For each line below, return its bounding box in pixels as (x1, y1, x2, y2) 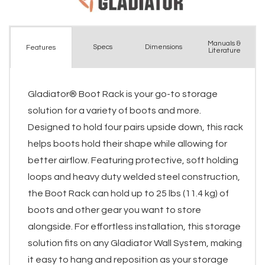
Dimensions (144, 43, 182, 51)
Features (26, 43, 56, 51)
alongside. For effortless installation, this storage (28, 222, 241, 232)
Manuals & (208, 40, 241, 48)
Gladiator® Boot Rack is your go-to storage (28, 89, 218, 99)
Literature (208, 47, 241, 55)
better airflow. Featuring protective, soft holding (28, 156, 238, 166)
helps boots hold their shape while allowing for (28, 139, 227, 149)
